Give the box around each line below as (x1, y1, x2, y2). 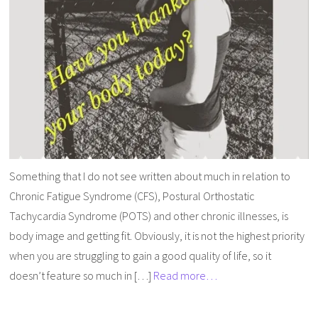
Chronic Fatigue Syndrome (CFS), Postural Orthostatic (9, 188, 256, 203)
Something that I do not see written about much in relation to (9, 168, 291, 183)
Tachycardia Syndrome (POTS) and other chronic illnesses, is (9, 208, 289, 223)
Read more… (153, 268, 218, 283)
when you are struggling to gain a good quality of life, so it (9, 248, 272, 263)
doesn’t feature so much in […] (9, 268, 154, 283)
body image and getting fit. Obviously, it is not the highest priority (9, 228, 305, 243)
